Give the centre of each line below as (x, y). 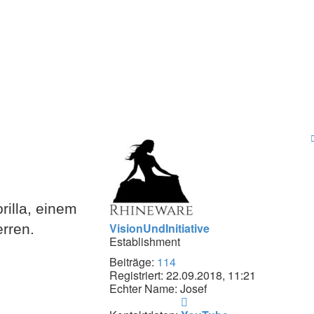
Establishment (144, 241)
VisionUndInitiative (159, 228)
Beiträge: (131, 261)
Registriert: (136, 275)
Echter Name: (143, 288)
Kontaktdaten (223, 301)
